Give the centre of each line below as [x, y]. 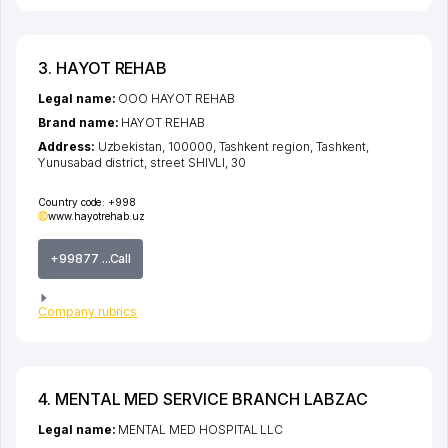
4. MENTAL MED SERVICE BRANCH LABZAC [203, 398]
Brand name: [80, 123]
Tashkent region [264, 147]
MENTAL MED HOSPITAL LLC [201, 429]
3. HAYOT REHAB [103, 68]
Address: [68, 147]
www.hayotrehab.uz [97, 216]
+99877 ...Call [91, 259]
